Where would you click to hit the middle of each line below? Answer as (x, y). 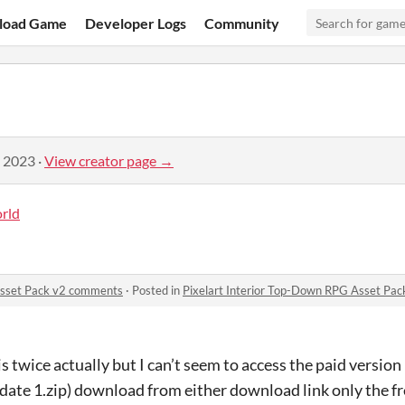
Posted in (157, 290)
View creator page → (109, 160)
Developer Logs (136, 23)
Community (242, 23)
